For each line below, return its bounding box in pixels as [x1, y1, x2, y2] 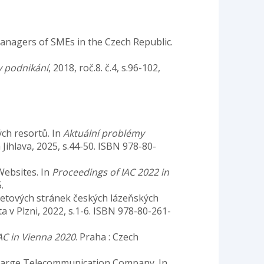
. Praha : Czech [75, 230, 138, 243]
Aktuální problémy [63, 126, 144, 140]
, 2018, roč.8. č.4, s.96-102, [48, 61, 160, 74]
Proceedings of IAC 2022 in [52, 165, 169, 179]
